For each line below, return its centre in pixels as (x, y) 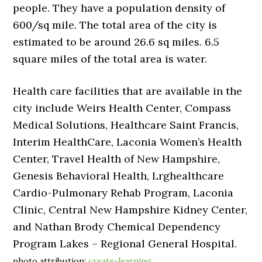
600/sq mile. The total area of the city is (115, 25)
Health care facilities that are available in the (128, 91)
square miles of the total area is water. (110, 59)
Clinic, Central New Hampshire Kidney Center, (130, 210)
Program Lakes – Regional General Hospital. (125, 244)
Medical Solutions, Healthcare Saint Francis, (126, 125)
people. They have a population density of (119, 8)
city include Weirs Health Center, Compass (122, 108)
